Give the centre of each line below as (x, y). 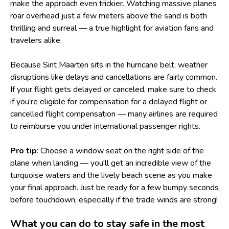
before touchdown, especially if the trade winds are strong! (114, 200)
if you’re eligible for (45, 101)
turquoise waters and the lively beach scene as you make (111, 175)
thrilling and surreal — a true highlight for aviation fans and (112, 28)
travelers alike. (36, 40)
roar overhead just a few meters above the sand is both (109, 16)
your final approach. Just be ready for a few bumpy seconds (114, 187)
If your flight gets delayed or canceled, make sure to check (113, 89)
